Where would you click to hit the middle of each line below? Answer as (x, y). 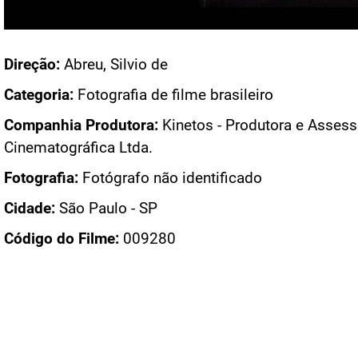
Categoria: (39, 95)
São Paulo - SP (106, 209)
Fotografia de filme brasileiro (173, 95)
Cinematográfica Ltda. (78, 148)
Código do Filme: (62, 239)
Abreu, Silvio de (114, 65)
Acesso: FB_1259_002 (80, 19)
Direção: (32, 65)
